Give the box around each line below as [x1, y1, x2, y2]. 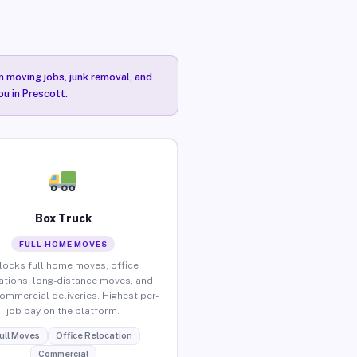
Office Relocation [55, 330, 132, 340]
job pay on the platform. [6, 304, 120, 316]
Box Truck [34, 211, 92, 225]
